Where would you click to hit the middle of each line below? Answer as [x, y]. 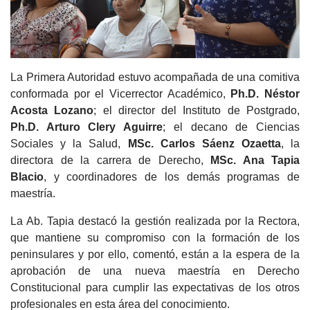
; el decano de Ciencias [231, 127]
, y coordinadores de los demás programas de [172, 177]
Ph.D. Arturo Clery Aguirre [87, 127]
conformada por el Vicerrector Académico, [121, 94]
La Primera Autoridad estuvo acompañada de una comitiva [155, 77]
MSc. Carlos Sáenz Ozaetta [204, 144]
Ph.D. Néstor [265, 94]
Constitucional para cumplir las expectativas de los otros [155, 288]
